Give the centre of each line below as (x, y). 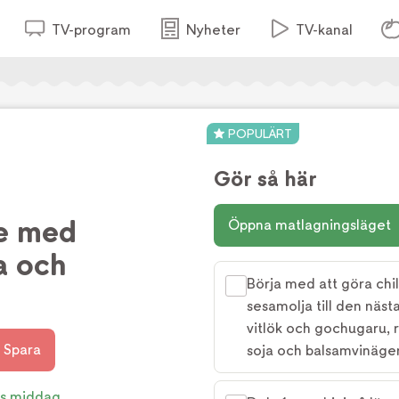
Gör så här (265, 179)
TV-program (91, 30)
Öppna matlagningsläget (309, 225)
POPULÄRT (260, 134)
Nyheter (213, 30)
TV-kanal (324, 30)
